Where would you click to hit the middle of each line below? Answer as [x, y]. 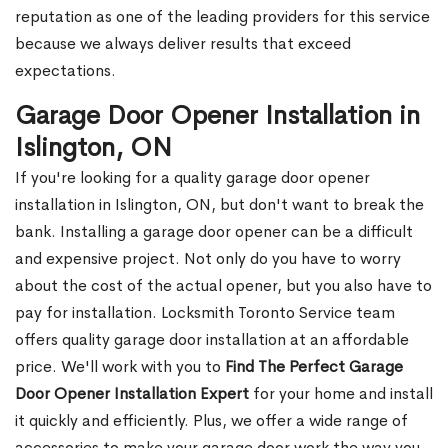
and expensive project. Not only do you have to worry [208, 259]
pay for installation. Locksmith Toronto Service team [205, 313]
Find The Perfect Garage [314, 367]
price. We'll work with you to [120, 367]
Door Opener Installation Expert [132, 394]
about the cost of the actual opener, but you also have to [223, 286]
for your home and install [341, 394]
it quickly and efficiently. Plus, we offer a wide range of [211, 421]
